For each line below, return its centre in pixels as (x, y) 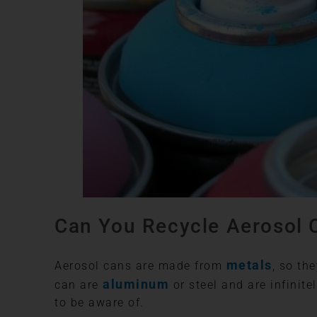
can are (79, 284)
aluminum (136, 284)
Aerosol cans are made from (140, 265)
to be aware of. (99, 302)
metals (249, 265)
